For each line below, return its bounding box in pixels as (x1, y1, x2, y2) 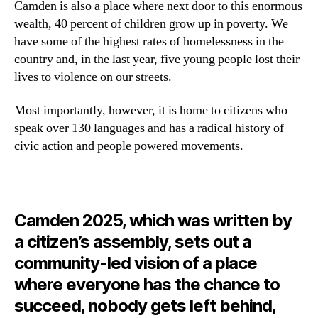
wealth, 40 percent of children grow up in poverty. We (14, 15, 288, 32)
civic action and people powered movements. (14, 138, 246, 155)
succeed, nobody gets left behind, (14, 295, 276, 316)
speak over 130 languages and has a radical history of (14, 120, 284, 137)
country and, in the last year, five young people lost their (14, 50, 300, 67)
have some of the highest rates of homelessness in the (14, 33, 284, 50)
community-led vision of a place (14, 252, 258, 273)
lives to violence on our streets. (14, 68, 175, 85)
